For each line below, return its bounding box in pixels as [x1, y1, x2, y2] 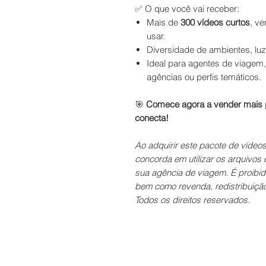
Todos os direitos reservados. [135, 194, 250, 205]
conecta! [135, 112, 169, 123]
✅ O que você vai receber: [135, 3, 239, 14]
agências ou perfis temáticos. [147, 71, 261, 83]
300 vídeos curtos [180, 17, 250, 28]
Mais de [147, 17, 180, 28]
